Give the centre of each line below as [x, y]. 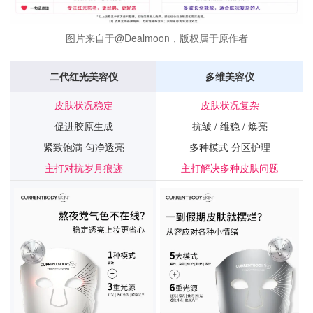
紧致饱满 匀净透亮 [83, 146]
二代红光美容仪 [83, 76]
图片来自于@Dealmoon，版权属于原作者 [156, 37]
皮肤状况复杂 [230, 104]
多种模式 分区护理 [230, 146]
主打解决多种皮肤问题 [230, 167]
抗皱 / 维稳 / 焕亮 [230, 125]
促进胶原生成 [83, 125]
